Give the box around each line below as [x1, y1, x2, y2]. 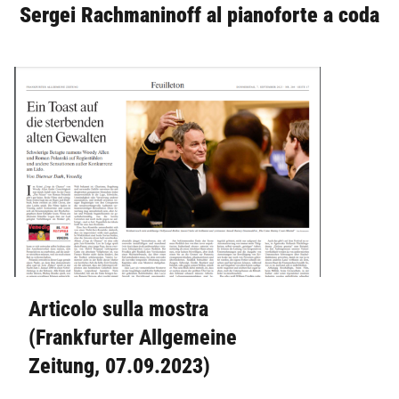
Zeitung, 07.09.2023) [28, 354, 210, 379]
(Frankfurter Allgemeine [28, 325, 237, 351]
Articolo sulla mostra [28, 297, 208, 322]
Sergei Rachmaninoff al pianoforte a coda [20, 3, 379, 28]
